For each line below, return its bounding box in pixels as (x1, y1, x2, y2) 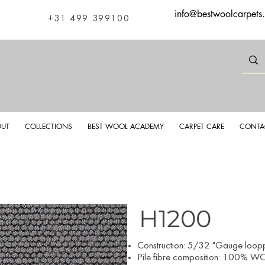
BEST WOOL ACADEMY (87, 121, 164, 131)
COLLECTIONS (24, 121, 72, 131)
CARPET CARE (179, 121, 224, 131)
